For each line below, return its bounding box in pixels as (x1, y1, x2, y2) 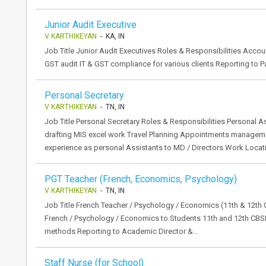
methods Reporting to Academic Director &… (45, 227, 198, 236)
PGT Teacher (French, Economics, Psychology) (45, 173, 237, 185)
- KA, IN (97, 32, 125, 40)
